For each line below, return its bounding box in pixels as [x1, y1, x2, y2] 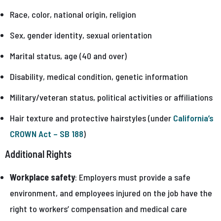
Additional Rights [5, 148, 72, 160]
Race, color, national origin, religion [10, 9, 136, 20]
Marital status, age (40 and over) [10, 50, 127, 62]
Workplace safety [10, 172, 75, 183]
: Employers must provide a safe [75, 172, 190, 183]
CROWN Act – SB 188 [10, 128, 83, 140]
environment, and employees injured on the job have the [10, 187, 212, 199]
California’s [173, 112, 214, 124]
